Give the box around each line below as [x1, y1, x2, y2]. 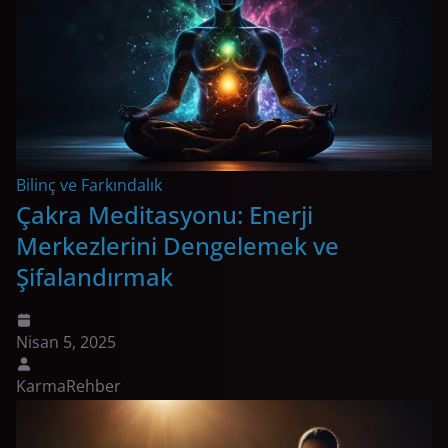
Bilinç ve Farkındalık [16, 174, 162, 197]
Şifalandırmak [16, 260, 173, 294]
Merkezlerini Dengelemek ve [16, 229, 339, 263]
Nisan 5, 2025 [16, 331, 116, 354]
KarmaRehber [16, 375, 121, 398]
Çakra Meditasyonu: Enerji [16, 198, 313, 232]
